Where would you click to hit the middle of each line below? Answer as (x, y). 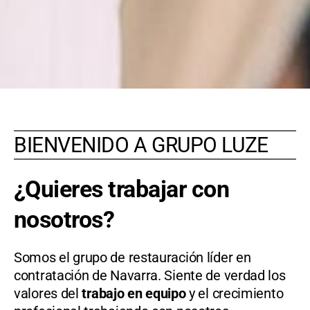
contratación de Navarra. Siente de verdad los (150, 275)
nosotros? (64, 219)
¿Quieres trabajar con (122, 189)
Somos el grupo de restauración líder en (133, 257)
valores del (48, 293)
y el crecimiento (235, 293)
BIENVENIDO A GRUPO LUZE (141, 145)
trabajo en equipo (134, 293)
